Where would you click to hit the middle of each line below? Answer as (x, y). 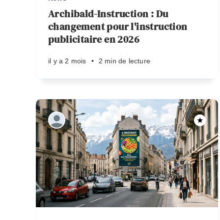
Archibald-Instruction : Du (108, 14)
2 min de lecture (124, 61)
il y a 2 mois (67, 61)
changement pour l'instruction (118, 27)
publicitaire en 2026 (94, 39)
